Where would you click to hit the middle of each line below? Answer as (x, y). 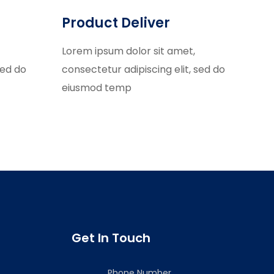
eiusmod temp (97, 88)
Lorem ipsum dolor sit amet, (128, 51)
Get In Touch (111, 238)
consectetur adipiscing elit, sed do (143, 69)
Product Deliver (116, 23)
